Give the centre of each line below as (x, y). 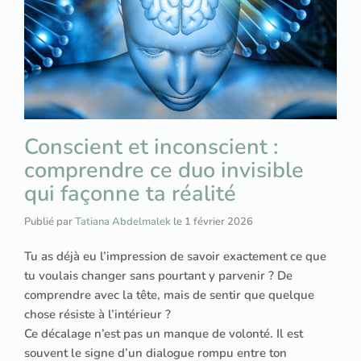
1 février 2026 (219, 221)
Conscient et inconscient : (151, 147)
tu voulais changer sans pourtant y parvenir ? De (158, 275)
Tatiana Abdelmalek (123, 221)
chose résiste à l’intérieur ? (98, 314)
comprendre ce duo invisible (164, 170)
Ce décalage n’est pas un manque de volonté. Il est (164, 333)
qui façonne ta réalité (130, 193)
